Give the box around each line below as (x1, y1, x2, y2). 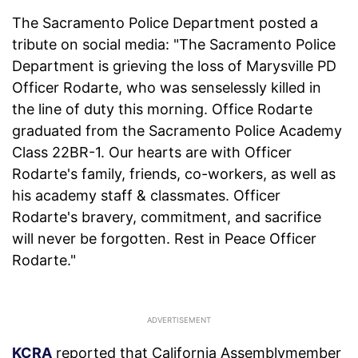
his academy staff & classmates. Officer (12, 187, 280, 205)
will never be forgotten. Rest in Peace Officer (12, 230, 316, 248)
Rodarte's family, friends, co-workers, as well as (12, 165, 336, 183)
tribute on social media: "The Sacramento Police (12, 36, 336, 54)
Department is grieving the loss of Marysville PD (12, 58, 336, 75)
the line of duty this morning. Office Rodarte (12, 101, 312, 118)
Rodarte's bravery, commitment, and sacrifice (12, 209, 321, 226)
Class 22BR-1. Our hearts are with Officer (12, 144, 292, 161)
